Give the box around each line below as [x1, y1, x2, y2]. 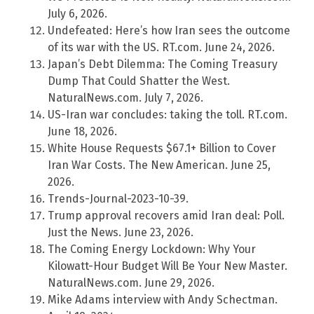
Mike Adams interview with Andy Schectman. [48, 292, 278, 306]
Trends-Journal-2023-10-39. [48, 191, 189, 205]
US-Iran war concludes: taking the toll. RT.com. [48, 107, 287, 121]
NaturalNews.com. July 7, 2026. [48, 90, 203, 104]
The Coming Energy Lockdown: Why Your [48, 242, 256, 256]
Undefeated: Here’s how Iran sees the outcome [48, 23, 290, 37]
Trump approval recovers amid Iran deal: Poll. [48, 208, 285, 222]
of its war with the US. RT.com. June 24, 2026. [48, 40, 275, 54]
